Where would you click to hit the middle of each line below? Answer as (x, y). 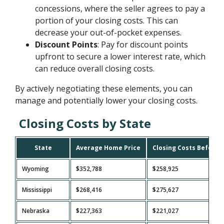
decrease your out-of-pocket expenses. (108, 32)
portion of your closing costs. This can (107, 20)
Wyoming (36, 168)
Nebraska (36, 210)
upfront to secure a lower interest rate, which (120, 56)
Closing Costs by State (85, 123)
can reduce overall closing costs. (95, 68)
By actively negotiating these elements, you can (104, 88)
